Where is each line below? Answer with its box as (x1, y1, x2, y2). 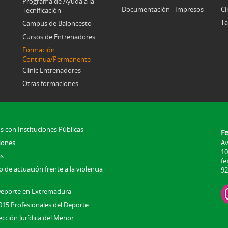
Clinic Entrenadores (22, 65, 81, 75)
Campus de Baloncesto (22, 18, 92, 28)
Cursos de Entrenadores (22, 32, 95, 41)
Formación (22, 45, 55, 54)
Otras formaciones (22, 78, 78, 88)
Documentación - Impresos (122, 4, 204, 14)
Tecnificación (22, 5, 61, 15)
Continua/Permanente (22, 54, 91, 64)
